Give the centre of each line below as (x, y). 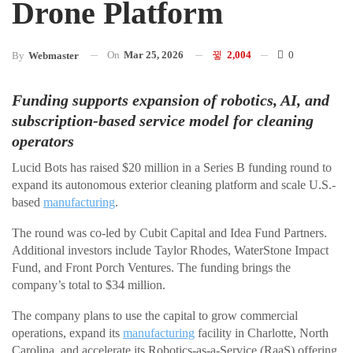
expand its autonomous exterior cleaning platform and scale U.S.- (174, 184)
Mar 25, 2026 (154, 54)
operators (43, 141)
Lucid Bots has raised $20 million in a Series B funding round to (172, 167)
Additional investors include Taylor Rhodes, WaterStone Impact (170, 250)
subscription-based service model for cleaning (163, 120)
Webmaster (54, 55)
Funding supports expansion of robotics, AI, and (171, 100)
